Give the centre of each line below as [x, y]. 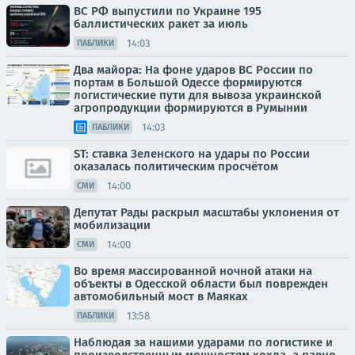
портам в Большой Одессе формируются [188, 83]
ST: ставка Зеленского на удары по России [192, 154]
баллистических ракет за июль [161, 24]
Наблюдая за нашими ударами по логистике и [203, 343]
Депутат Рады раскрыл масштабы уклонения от [206, 213]
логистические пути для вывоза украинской [198, 95]
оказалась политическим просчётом [176, 167]
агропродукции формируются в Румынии [191, 108]
